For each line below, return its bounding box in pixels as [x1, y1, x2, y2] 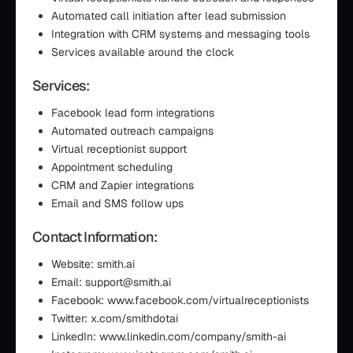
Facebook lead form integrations [51, 106, 214, 120]
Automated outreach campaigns [51, 124, 214, 138]
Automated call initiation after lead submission [51, 9, 286, 23]
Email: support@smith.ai [51, 275, 171, 289]
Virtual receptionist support [51, 142, 187, 156]
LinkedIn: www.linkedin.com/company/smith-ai [51, 329, 286, 344]
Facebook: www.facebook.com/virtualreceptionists [51, 293, 309, 307]
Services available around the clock [51, 45, 234, 59]
